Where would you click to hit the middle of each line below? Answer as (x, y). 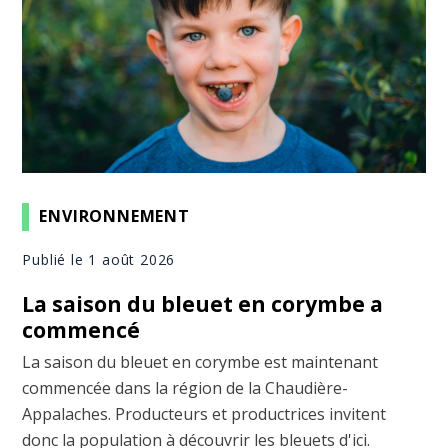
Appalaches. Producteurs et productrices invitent (204, 413)
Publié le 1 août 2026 (99, 259)
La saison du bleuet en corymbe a (203, 303)
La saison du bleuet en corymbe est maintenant (200, 361)
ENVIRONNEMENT (114, 216)
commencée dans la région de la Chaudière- (185, 387)
